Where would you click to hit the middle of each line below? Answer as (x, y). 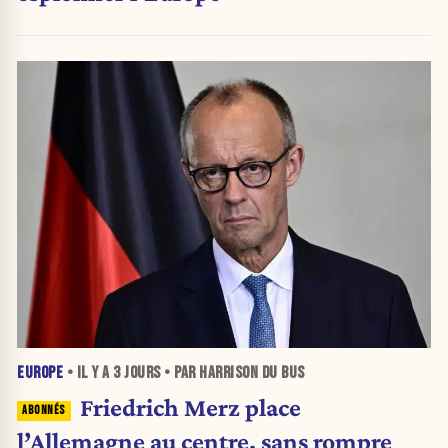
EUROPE (40, 373)
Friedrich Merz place (190, 407)
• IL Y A (88, 373)
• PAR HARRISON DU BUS (232, 373)
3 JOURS (137, 373)
